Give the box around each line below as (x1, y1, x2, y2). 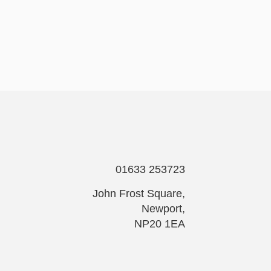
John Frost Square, (93, 187, 185, 200)
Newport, (142, 202, 185, 215)
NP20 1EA (134, 217, 185, 230)
